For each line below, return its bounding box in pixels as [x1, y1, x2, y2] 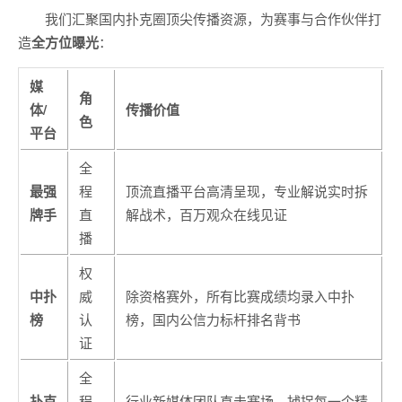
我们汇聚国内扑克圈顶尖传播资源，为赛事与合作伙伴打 [45, 9, 381, 29]
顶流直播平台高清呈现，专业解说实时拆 [126, 181, 368, 201]
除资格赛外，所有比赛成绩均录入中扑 [126, 286, 354, 306]
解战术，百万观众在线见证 [126, 205, 287, 224]
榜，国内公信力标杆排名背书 [126, 310, 301, 329]
